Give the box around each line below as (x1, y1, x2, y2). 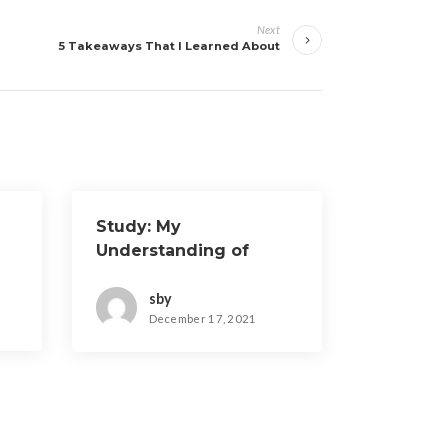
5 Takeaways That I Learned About (58, 39, 280, 53)
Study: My (95, 217, 181, 236)
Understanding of (95, 241, 249, 260)
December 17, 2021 (148, 312, 257, 326)
